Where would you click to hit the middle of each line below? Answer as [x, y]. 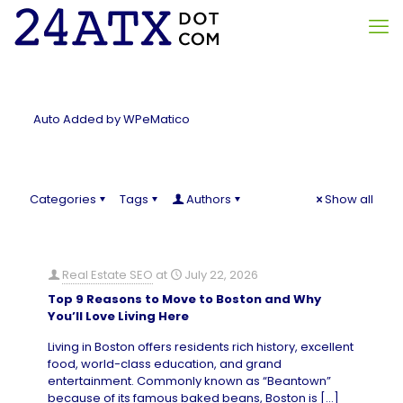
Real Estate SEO [107, 275]
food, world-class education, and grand [165, 364]
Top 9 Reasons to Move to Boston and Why [184, 299]
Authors [209, 199]
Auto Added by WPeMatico [111, 119]
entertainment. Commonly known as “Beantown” [189, 381]
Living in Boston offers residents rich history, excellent [201, 347]
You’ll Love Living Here [118, 316]
